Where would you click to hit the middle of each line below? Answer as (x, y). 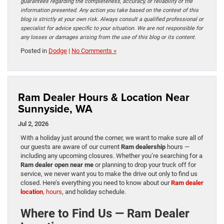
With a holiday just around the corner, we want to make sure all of (112, 138)
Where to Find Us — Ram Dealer (105, 214)
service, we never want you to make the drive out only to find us (109, 174)
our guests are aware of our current (71, 147)
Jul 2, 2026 (33, 124)
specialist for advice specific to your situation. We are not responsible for (112, 28)
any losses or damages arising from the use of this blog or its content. (108, 37)
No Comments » (94, 51)
